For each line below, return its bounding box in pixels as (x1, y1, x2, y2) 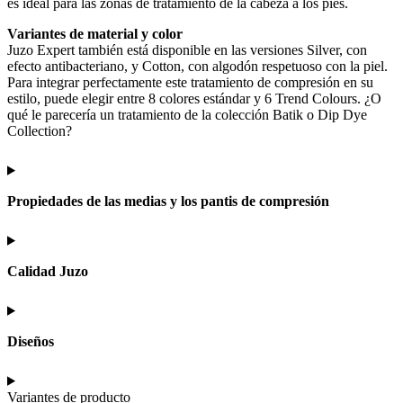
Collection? (7, 122, 72, 139)
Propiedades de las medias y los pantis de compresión (7, 193, 329, 209)
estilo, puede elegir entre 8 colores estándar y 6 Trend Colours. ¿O (7, 90, 381, 106)
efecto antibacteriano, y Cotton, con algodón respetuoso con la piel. (7, 58, 388, 74)
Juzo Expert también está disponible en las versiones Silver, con (7, 41, 367, 58)
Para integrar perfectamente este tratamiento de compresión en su (7, 74, 373, 90)
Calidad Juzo (7, 263, 88, 279)
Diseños (7, 333, 58, 349)
